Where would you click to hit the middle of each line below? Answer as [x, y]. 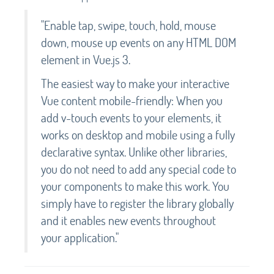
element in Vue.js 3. [86, 59]
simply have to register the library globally [137, 203]
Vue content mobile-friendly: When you [132, 100]
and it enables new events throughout [128, 220]
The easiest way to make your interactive [135, 83]
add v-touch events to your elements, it [131, 117]
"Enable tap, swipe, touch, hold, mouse [128, 25]
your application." [80, 237]
